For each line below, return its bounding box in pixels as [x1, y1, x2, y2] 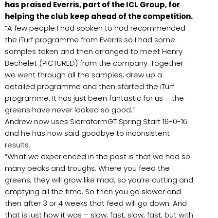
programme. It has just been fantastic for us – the [5, 93, 184, 104]
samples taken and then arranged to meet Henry [5, 46, 182, 57]
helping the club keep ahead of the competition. [5, 11, 193, 22]
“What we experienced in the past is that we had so [5, 151, 190, 162]
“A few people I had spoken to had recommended [5, 23, 185, 34]
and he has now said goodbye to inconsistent [5, 128, 170, 139]
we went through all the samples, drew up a [5, 70, 162, 80]
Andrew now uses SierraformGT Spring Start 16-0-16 [5, 116, 187, 127]
